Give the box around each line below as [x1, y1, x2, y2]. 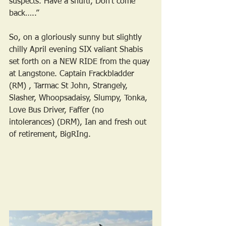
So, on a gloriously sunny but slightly [9, 34, 144, 42]
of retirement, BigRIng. [9, 131, 91, 139]
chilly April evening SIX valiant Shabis [9, 46, 145, 54]
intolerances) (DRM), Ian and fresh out [9, 119, 149, 127]
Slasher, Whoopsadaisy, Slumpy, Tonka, [9, 94, 150, 103]
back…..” [9, 10, 39, 18]
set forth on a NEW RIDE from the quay [9, 58, 152, 67]
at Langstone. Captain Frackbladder [9, 70, 137, 79]
